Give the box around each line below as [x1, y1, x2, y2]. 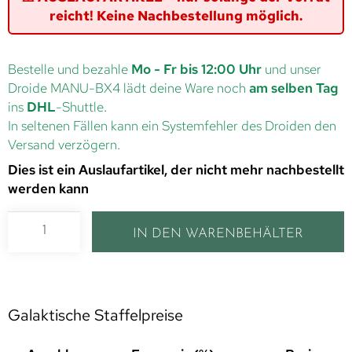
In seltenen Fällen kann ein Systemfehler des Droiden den [8, 116, 336, 134]
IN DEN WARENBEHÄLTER [133, 226, 304, 240]
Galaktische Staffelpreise [8, 304, 183, 325]
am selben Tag [249, 79, 339, 97]
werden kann [8, 179, 89, 197]
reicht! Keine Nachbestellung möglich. [49, 6, 302, 24]
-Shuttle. [56, 97, 107, 115]
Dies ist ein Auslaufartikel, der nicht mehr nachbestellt [8, 160, 344, 178]
